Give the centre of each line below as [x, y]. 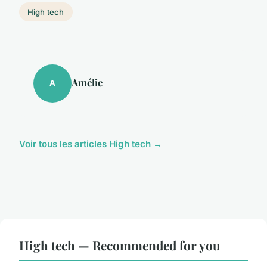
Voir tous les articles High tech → [91, 144]
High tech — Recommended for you [120, 245]
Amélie [87, 82]
